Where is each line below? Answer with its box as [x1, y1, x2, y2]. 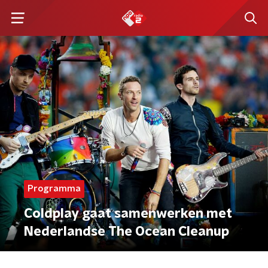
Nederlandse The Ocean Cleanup [24, 225, 229, 238]
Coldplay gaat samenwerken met [24, 207, 232, 220]
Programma [28, 184, 81, 193]
